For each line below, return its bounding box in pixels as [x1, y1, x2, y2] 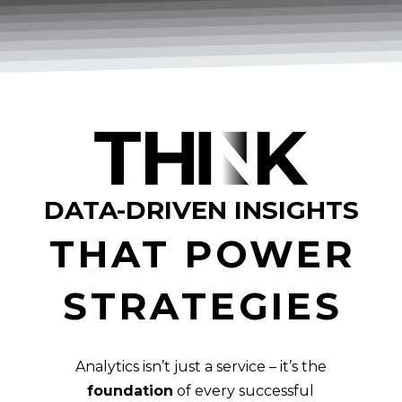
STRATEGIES [62, 283, 343, 330]
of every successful [173, 382, 315, 400]
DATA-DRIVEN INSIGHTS [43, 195, 359, 226]
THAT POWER [48, 231, 356, 278]
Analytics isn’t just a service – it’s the [74, 358, 327, 376]
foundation [87, 382, 174, 400]
